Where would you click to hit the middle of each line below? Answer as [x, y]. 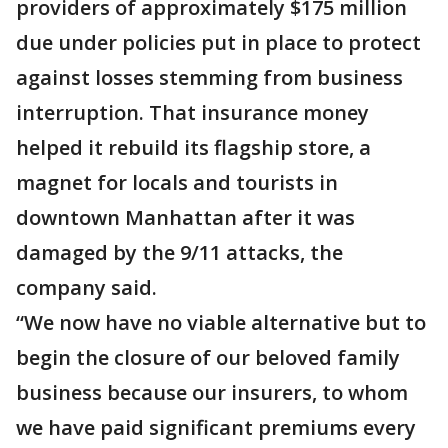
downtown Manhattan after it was [185, 217]
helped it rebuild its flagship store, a [193, 147]
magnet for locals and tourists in [177, 182]
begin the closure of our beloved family [208, 357]
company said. [86, 287]
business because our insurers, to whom [212, 392]
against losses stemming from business [209, 77]
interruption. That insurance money [192, 112]
